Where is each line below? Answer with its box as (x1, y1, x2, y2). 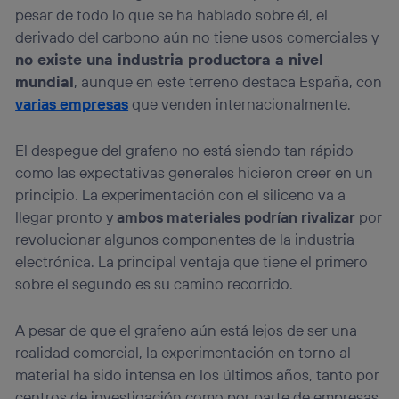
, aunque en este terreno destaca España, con (74, 71, 383, 91)
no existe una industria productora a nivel (15, 49, 324, 69)
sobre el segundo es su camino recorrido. (15, 274, 294, 294)
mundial (15, 71, 75, 91)
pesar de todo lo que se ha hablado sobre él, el (15, 4, 329, 24)
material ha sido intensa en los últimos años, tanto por (15, 365, 380, 385)
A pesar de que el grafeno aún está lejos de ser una (15, 321, 358, 340)
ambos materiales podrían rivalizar (117, 208, 356, 227)
